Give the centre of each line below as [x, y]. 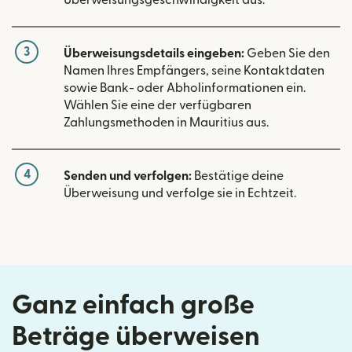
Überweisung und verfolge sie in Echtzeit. [180, 193]
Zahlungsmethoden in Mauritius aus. [166, 122]
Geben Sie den [287, 53]
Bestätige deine [238, 176]
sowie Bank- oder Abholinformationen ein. [185, 88]
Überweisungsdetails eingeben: [154, 53]
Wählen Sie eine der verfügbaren [158, 105]
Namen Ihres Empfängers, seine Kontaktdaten [194, 70]
